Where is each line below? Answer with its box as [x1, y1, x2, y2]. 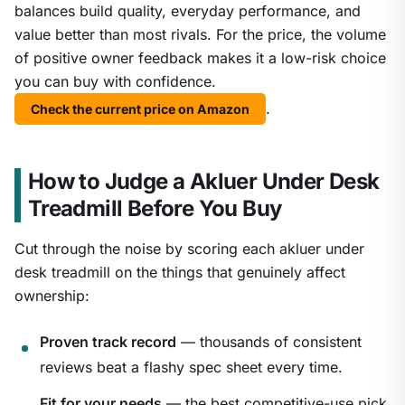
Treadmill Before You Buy [27, 195, 282, 222]
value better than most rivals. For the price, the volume [14, 25, 386, 44]
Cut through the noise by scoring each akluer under [14, 240, 364, 259]
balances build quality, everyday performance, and [14, 2, 361, 21]
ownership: [14, 287, 89, 306]
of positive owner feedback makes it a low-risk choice [14, 49, 386, 68]
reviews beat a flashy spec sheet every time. [40, 358, 343, 377]
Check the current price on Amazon [31, 101, 250, 118]
